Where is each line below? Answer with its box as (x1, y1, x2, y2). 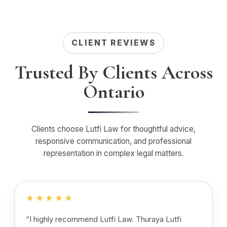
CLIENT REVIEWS (71, 38, 156, 48)
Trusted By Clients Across (14, 61, 213, 84)
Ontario (83, 80, 144, 103)
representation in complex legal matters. (43, 148, 184, 158)
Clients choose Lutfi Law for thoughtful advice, (31, 124, 196, 134)
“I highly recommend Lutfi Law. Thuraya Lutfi (26, 214, 181, 224)
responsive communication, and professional (35, 136, 192, 146)
